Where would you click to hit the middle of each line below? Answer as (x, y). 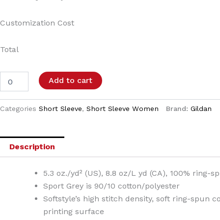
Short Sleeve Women (122, 109)
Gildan (201, 109)
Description (32, 146)
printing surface (73, 211)
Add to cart (70, 81)
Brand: (178, 109)
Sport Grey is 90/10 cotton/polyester (111, 186)
